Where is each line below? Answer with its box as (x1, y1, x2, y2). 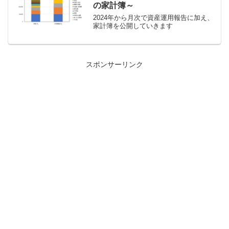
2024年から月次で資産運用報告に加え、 (93, 14, 214, 22)
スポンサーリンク (86, 60, 143, 68)
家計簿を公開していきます (93, 22, 173, 30)
